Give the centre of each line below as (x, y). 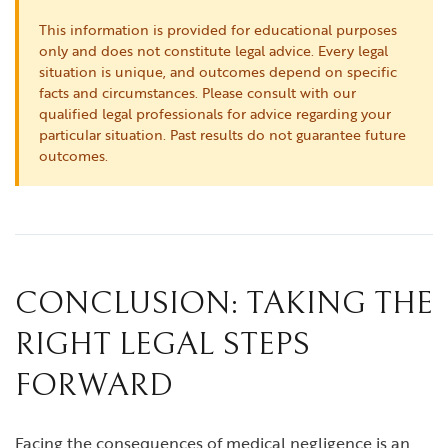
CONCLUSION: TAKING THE (224, 303)
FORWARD (94, 385)
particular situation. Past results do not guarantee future (222, 134)
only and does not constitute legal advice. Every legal (213, 50)
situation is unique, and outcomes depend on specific (218, 71)
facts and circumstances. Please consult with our (197, 92)
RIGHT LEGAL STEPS (162, 344)
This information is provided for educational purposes (218, 29)
